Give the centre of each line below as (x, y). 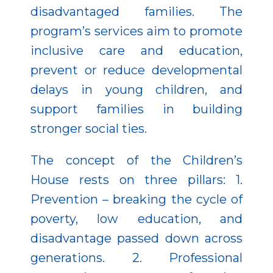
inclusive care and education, (136, 50)
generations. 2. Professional (136, 257)
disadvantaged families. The (136, 11)
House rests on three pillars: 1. (136, 179)
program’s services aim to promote (136, 31)
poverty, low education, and (136, 218)
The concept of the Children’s (136, 160)
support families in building (136, 109)
